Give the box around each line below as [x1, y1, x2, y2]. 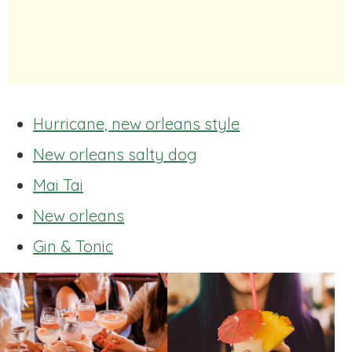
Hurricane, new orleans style [33, 113, 240, 134]
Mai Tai [33, 174, 83, 195]
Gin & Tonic [33, 236, 113, 256]
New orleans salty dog [33, 144, 197, 164]
